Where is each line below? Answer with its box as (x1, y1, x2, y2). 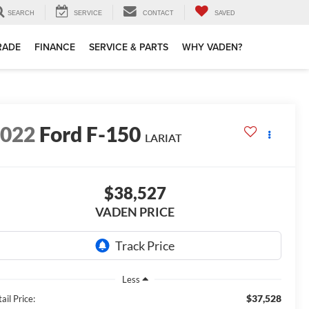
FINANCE (34, 40, 75, 54)
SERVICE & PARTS (89, 40, 168, 54)
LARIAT (145, 131, 183, 145)
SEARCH (8, 10, 34, 17)
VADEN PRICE (95, 204, 175, 220)
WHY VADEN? (182, 40, 242, 54)
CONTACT (143, 10, 174, 17)
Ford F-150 (39, 121, 141, 147)
